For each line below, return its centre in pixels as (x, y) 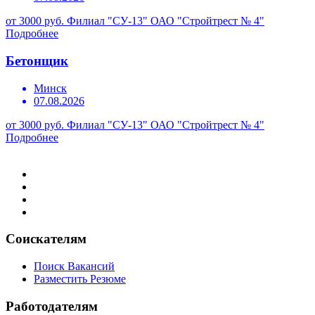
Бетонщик (37, 60)
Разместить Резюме (80, 279)
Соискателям (46, 239)
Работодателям (52, 306)
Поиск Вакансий (74, 266)
